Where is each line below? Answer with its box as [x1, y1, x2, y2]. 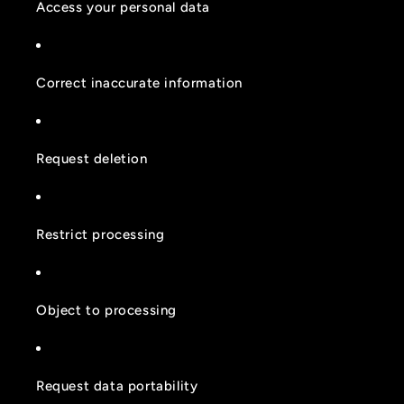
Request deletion [36, 150, 148, 167]
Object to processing [36, 301, 177, 318]
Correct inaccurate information [36, 74, 243, 91]
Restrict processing [36, 225, 165, 243]
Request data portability [36, 377, 198, 394]
